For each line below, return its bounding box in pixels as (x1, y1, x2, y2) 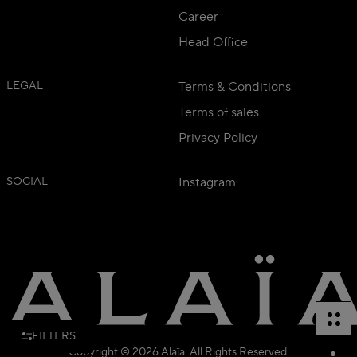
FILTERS (32, 328, 76, 343)
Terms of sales (178, 104, 259, 121)
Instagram (178, 175, 236, 191)
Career (178, 9, 218, 25)
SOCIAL (6, 175, 48, 190)
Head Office (178, 34, 248, 51)
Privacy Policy (178, 130, 257, 147)
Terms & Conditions (178, 79, 291, 96)
